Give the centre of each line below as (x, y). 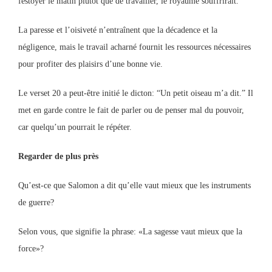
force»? (31, 249)
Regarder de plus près (58, 156)
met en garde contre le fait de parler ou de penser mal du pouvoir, (131, 110)
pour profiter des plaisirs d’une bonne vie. (90, 64)
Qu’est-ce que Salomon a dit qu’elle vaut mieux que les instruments (134, 185)
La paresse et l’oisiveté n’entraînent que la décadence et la (118, 30)
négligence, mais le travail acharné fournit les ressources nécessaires (134, 47)
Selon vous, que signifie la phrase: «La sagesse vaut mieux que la (130, 232)
